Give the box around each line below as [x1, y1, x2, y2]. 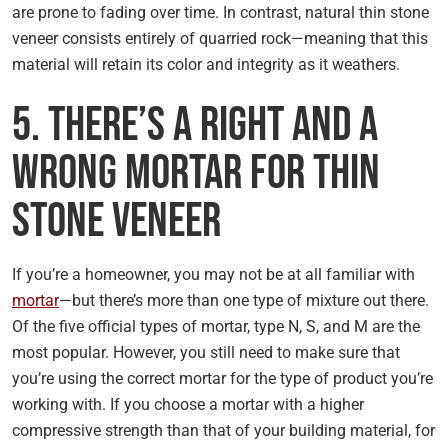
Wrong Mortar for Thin [12, 145, 380, 202]
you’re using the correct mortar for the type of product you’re [12, 369, 433, 388]
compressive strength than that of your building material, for [12, 421, 435, 440]
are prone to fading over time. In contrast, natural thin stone [12, 3, 429, 22]
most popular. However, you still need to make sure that [12, 343, 400, 362]
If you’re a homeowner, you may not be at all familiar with [12, 265, 415, 284]
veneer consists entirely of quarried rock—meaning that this [12, 29, 428, 48]
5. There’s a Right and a [12, 97, 378, 154]
